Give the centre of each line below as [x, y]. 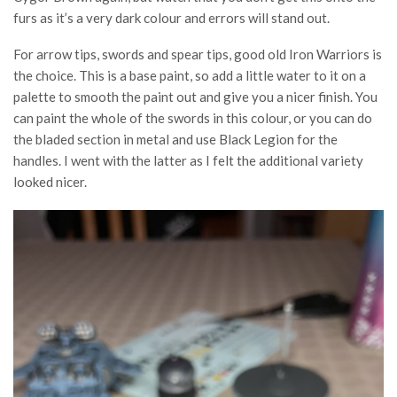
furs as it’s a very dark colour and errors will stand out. [171, 18]
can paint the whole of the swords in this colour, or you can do [193, 118]
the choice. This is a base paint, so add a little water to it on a [190, 76]
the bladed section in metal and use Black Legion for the [175, 140]
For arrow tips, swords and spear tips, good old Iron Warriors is [198, 54]
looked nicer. [50, 182]
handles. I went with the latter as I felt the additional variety [188, 161]
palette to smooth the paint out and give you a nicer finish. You [195, 97]
